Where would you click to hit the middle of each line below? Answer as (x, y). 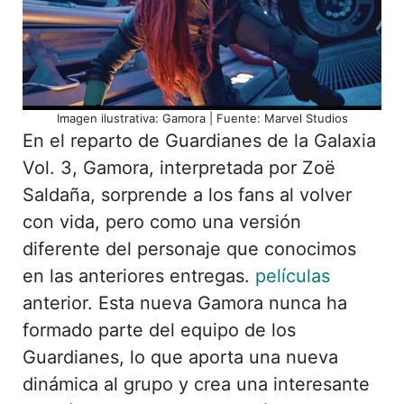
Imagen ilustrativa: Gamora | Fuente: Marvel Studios (202, 118)
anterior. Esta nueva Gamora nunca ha (185, 303)
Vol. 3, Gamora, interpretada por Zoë (179, 167)
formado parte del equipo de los (159, 330)
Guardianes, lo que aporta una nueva (180, 357)
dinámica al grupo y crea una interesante (196, 384)
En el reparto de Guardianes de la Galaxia (199, 140)
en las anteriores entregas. (139, 275)
